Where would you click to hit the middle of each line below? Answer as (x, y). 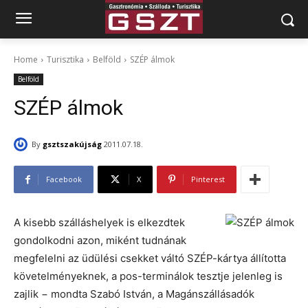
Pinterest (208, 179)
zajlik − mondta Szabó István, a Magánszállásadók (134, 294)
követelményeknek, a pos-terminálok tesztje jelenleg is (148, 276)
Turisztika (65, 59)
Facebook (64, 179)
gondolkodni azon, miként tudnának (100, 241)
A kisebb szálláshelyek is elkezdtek (99, 223)
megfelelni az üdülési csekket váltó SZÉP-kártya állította (150, 258)
